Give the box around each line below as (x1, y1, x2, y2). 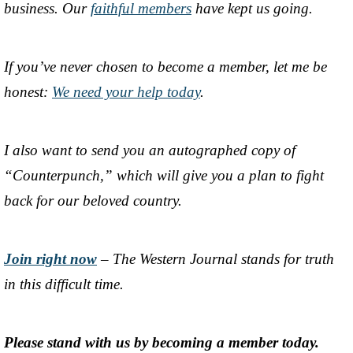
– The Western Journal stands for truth (97, 251, 334, 268)
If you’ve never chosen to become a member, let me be (4, 58, 327, 76)
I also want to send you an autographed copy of (4, 142, 295, 159)
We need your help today (52, 84, 200, 101)
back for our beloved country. (4, 192, 182, 210)
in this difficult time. (4, 276, 124, 293)
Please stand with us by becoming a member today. (4, 334, 319, 351)
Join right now (4, 251, 97, 268)
